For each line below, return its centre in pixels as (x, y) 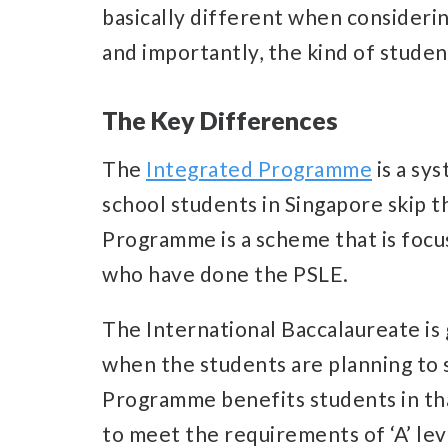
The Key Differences (220, 119)
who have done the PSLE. (225, 273)
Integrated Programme (259, 168)
